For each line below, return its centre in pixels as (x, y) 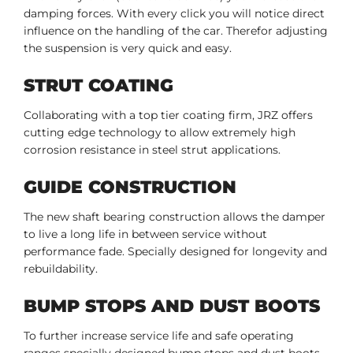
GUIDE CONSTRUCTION (130, 187)
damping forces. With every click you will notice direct (174, 13)
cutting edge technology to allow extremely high (160, 132)
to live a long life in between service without (145, 234)
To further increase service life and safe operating (159, 335)
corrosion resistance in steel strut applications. (154, 149)
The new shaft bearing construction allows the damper (175, 216)
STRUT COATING (98, 85)
